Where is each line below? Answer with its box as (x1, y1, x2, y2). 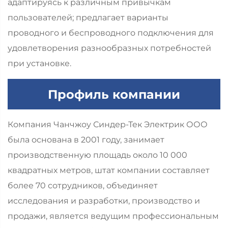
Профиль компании (48, 87, 180, 102)
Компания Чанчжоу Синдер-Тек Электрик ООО (8, 120, 208, 130)
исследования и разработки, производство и (8, 196, 200, 206)
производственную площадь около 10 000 (8, 150, 187, 160)
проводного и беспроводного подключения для (8, 28, 214, 38)
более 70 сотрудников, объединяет (8, 181, 158, 191)
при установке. (8, 59, 71, 69)
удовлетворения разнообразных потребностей (8, 43, 211, 53)
